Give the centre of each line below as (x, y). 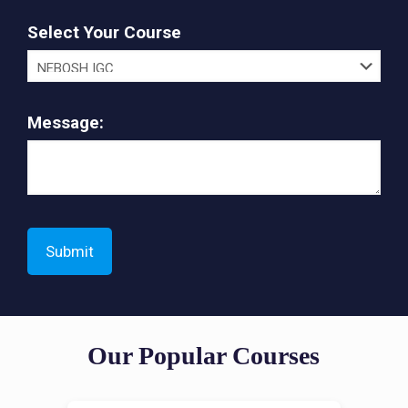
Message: (66, 122)
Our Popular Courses (204, 355)
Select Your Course (104, 32)
